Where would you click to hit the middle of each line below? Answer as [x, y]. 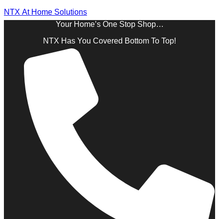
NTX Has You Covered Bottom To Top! [109, 41]
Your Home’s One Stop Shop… [109, 24]
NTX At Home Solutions [45, 12]
